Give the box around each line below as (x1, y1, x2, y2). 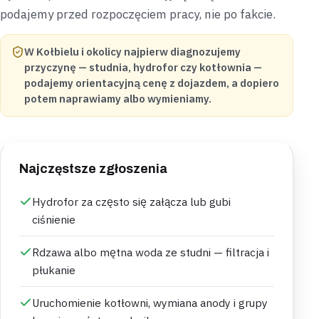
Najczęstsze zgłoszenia (19, 162, 167, 177)
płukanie (32, 263, 75, 278)
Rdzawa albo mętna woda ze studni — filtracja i (32, 245, 269, 260)
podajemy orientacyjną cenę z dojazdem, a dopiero (24, 76, 279, 90)
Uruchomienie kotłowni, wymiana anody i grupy (32, 296, 268, 310)
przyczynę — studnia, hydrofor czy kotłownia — (24, 61, 262, 75)
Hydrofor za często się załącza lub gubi (32, 194, 231, 209)
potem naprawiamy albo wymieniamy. (24, 92, 211, 106)
